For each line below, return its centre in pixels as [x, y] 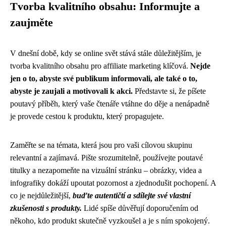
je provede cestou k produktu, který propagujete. [87, 116]
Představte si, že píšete [169, 91]
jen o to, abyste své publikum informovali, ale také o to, [104, 78]
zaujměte [32, 23]
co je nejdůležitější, [41, 195]
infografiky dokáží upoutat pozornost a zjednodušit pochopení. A [113, 183]
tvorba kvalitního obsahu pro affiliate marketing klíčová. [100, 66]
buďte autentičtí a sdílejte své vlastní [132, 195]
